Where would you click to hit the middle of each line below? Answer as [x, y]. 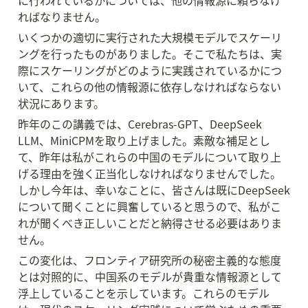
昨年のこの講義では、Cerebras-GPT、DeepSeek [140, 124]
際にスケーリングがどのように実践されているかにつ [150, 70]
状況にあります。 [61, 103]
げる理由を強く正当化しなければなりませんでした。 [150, 173]
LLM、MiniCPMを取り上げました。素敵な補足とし [144, 140]
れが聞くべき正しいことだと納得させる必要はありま [150, 223]
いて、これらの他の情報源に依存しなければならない [150, 87]
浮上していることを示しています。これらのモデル [144, 293]
